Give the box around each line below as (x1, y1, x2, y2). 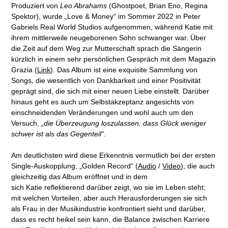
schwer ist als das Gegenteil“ (11, 129, 104, 138)
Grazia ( (11, 65, 38, 74)
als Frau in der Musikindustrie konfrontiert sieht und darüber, (11, 204, 206, 213)
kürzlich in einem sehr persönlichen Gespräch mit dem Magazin (11, 54, 216, 63)
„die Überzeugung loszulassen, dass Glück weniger (41, 119, 207, 127)
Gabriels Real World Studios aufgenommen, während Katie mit (11, 22, 213, 31)
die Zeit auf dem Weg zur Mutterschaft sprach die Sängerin (11, 44, 202, 52)
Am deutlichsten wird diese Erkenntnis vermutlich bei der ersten (11, 151, 216, 159)
